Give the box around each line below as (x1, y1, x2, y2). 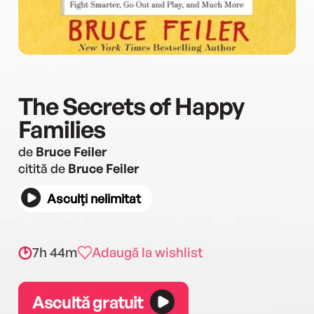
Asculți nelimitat (47, 191, 141, 206)
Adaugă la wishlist (92, 244, 203, 261)
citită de (18, 161, 68, 176)
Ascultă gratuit (32, 291, 144, 313)
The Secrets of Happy (18, 91, 244, 121)
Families (18, 114, 105, 144)
